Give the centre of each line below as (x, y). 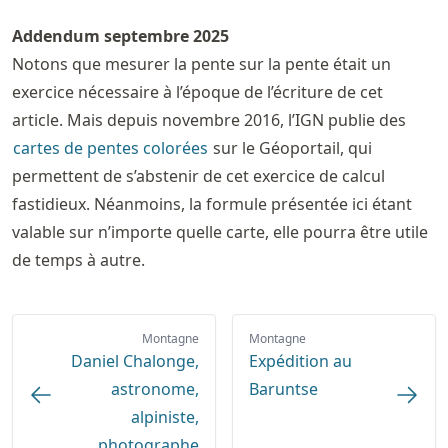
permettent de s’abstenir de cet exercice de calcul (198, 176)
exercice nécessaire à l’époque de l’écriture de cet (197, 92)
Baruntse (283, 389)
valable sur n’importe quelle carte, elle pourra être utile (220, 232)
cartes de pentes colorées (110, 148)
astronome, (154, 389)
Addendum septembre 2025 (120, 36)
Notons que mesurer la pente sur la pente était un (201, 64)
